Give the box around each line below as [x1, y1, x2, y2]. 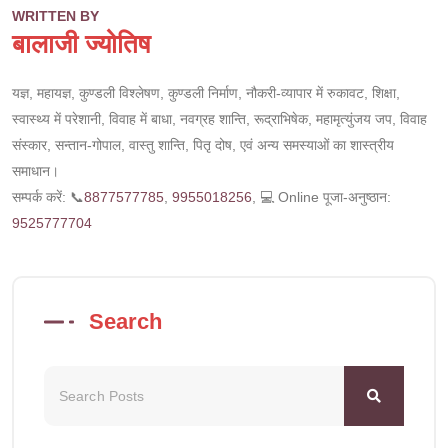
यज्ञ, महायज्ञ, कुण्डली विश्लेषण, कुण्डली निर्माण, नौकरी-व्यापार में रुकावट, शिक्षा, [12, 84, 400, 101]
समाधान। [12, 162, 59, 179]
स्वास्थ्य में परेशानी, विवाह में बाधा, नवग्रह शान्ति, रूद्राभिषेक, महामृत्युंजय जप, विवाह [12, 110, 427, 127]
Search [89, 308, 162, 334]
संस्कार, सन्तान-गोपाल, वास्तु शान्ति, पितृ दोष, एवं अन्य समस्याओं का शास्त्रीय [12, 136, 394, 153]
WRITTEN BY [12, 7, 99, 24]
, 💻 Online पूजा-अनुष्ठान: [252, 188, 391, 205]
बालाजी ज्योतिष [12, 28, 150, 59]
